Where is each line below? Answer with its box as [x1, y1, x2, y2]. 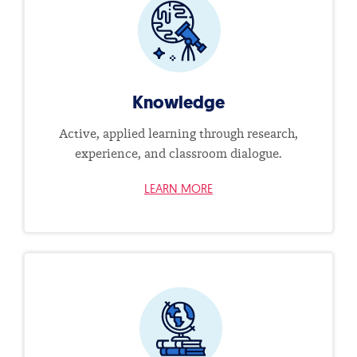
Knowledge [131, 91, 225, 115]
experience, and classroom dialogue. [75, 147, 282, 161]
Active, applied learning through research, [58, 127, 298, 141]
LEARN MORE [143, 180, 213, 196]
